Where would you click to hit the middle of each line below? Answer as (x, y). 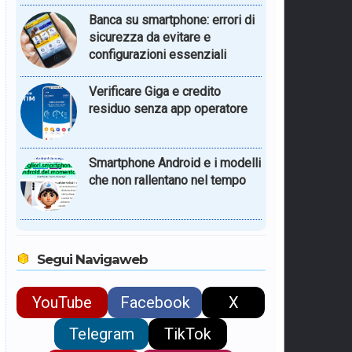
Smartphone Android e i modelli (174, 163)
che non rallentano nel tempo (167, 180)
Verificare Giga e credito (154, 91)
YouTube (62, 302)
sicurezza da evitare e (149, 37)
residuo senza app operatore (168, 108)
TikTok (188, 334)
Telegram (101, 334)
